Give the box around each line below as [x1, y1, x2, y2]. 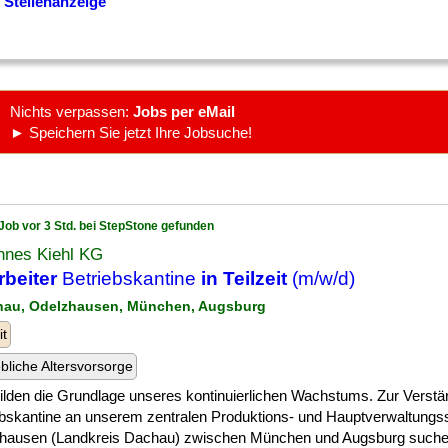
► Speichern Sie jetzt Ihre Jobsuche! [10, 124, 252, 141]
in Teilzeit [201, 268, 287, 289]
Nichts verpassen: [10, 103, 133, 120]
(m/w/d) [287, 268, 355, 289]
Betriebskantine [57, 268, 201, 289]
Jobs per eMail [133, 103, 235, 120]
